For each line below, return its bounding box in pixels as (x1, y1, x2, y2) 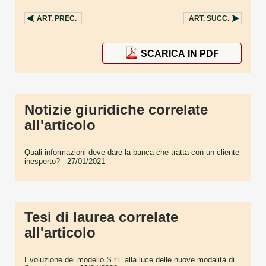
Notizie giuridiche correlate (24, 101, 208, 118)
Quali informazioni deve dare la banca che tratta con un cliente (24, 147, 239, 157)
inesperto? (24, 156, 60, 166)
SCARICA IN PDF (140, 49, 219, 59)
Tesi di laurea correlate (24, 208, 178, 225)
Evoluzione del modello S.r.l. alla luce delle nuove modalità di (24, 255, 235, 264)
